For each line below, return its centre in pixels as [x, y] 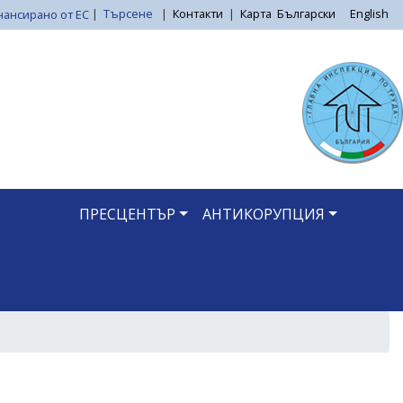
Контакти [198, 14]
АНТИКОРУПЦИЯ [264, 214]
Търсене [130, 14]
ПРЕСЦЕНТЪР [128, 214]
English [369, 14]
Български [306, 14]
